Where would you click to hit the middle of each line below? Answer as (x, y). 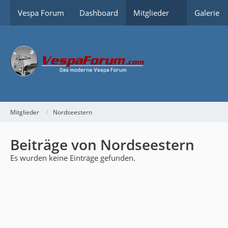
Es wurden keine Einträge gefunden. (73, 158)
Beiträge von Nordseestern (102, 145)
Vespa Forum (41, 13)
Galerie (207, 13)
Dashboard (99, 13)
